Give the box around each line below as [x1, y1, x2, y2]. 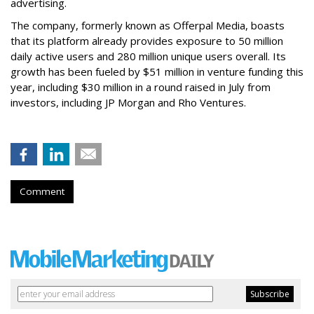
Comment [20, 185, 64, 198]
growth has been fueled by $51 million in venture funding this [11, 64, 303, 78]
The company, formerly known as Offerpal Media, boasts [11, 18, 285, 32]
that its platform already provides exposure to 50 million [11, 34, 283, 48]
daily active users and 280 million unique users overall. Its [11, 49, 286, 63]
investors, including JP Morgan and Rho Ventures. [11, 95, 246, 109]
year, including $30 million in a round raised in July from [11, 80, 271, 94]
